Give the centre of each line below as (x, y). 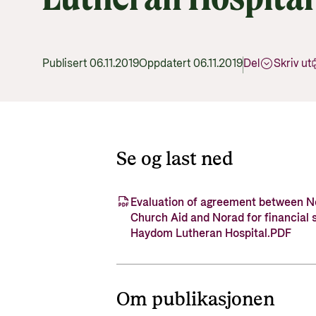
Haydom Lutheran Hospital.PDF (211, 233)
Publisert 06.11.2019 (91, 63)
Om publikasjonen (196, 300)
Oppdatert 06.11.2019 (191, 63)
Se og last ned (175, 159)
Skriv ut (292, 63)
